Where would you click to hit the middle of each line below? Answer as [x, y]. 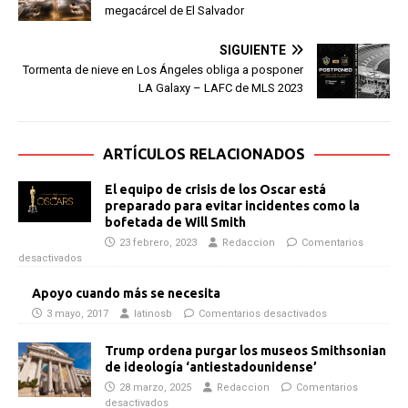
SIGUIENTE [253, 51]
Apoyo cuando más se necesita [126, 294]
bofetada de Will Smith [175, 223]
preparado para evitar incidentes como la [232, 206]
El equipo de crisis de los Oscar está [215, 190]
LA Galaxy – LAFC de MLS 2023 [221, 88]
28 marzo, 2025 [155, 388]
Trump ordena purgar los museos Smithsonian [245, 351]
